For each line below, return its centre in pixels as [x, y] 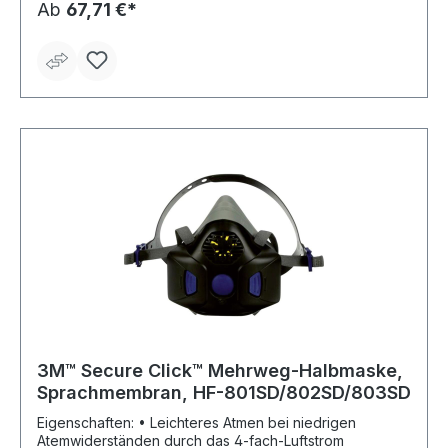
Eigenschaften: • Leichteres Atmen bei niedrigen [87, 423]
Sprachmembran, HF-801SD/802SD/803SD [224, 393]
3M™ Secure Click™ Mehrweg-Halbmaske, [220, 371]
